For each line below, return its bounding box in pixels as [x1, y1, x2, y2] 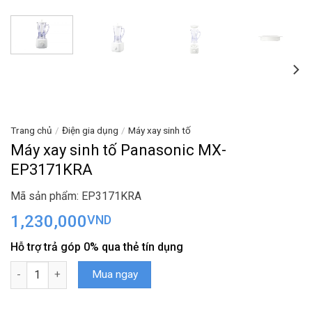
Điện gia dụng [62, 125, 119, 136]
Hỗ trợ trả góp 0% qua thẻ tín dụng [10, 240, 183, 253]
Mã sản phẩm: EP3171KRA [10, 189, 141, 203]
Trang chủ [10, 125, 52, 136]
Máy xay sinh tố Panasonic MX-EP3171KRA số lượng [10, 263, 251, 275]
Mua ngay [91, 267, 138, 281]
